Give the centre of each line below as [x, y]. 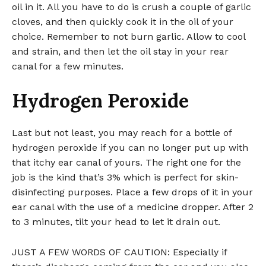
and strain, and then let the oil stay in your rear [120, 51]
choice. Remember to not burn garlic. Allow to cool [129, 37]
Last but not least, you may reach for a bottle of [122, 133]
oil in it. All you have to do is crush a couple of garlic [132, 7]
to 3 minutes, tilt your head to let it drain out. [116, 222]
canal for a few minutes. [68, 66]
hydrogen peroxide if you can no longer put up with [130, 148]
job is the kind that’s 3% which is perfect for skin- [125, 178]
